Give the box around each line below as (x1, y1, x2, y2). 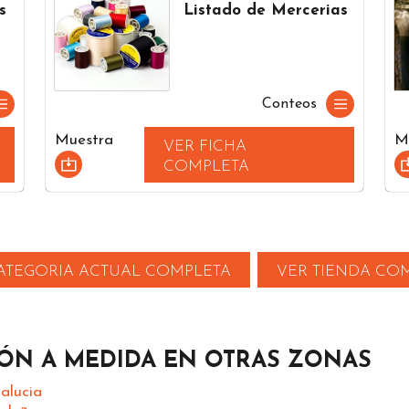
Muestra (55, 132, 113, 149)
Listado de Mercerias (184, 2, 349, 18)
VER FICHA (163, 138, 247, 154)
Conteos (262, 96, 317, 111)
